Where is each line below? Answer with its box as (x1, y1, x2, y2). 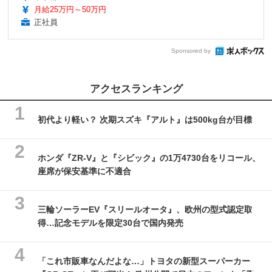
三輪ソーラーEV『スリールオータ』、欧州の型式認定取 (38, 204, 253, 214)
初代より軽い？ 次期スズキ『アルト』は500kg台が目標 (38, 114, 252, 124)
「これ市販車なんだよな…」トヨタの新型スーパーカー (38, 256, 250, 266)
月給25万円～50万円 (34, 4, 106, 14)
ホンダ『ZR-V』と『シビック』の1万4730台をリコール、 (38, 152, 260, 163)
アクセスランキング (89, 83, 183, 95)
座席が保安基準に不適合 (38, 166, 131, 176)
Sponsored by (171, 47, 211, 55)
